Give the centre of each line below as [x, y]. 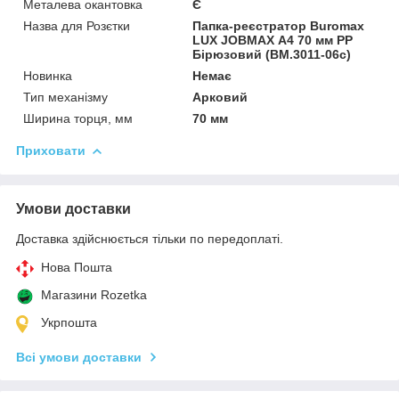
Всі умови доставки [79, 357]
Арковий [220, 97]
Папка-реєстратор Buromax [279, 25]
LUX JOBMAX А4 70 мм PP [273, 40]
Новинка [48, 75]
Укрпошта [69, 322]
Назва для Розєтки [77, 25]
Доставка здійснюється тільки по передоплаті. [150, 238]
